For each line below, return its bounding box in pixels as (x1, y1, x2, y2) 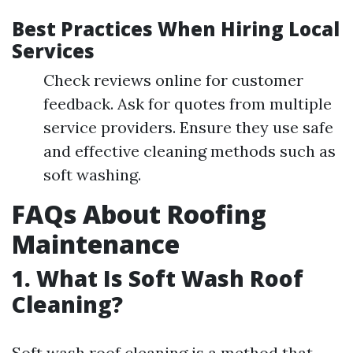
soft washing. (43, 165, 141, 184)
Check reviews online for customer (43, 70, 303, 90)
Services (12, 38, 95, 64)
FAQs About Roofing (12, 197, 266, 231)
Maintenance (12, 227, 180, 261)
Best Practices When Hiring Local (12, 16, 340, 42)
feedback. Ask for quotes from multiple (43, 94, 332, 113)
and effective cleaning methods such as (43, 141, 336, 161)
